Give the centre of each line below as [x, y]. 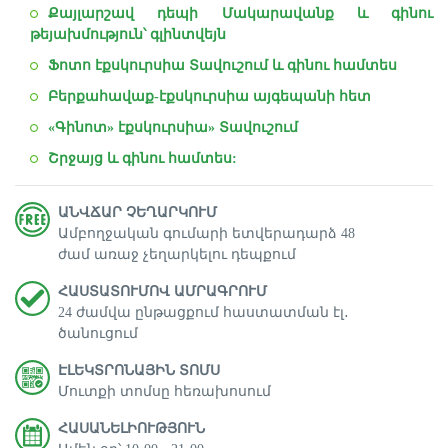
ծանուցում [100, 333]
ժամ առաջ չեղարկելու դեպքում [177, 254]
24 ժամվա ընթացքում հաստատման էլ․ [203, 312]
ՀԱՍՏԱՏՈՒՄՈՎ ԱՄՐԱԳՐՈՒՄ [162, 291]
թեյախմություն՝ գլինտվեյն [128, 34]
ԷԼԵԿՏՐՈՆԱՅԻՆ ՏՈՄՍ [139, 370]
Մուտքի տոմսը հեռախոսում [164, 391]
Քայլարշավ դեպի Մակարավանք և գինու [240, 13]
